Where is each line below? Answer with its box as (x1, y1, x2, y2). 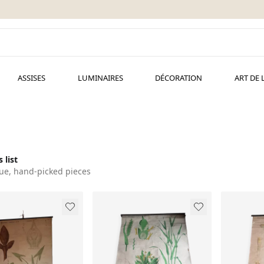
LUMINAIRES (77, 72, 123, 83)
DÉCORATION (155, 72, 203, 83)
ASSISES (17, 72, 45, 83)
